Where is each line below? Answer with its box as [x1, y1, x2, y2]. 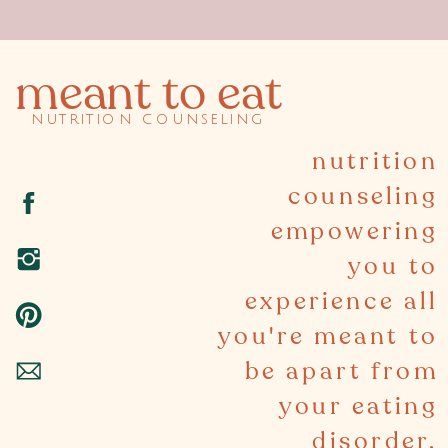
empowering [270, 219, 439, 244]
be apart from [244, 359, 439, 384]
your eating [278, 394, 439, 419]
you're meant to [218, 324, 439, 349]
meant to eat [15, 70, 282, 119]
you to [348, 254, 439, 279]
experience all [245, 289, 439, 314]
